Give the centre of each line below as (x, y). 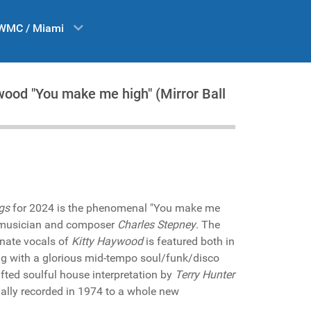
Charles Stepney (157, 225)
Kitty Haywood (107, 241)
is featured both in (189, 241)
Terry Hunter (205, 275)
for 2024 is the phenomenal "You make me (115, 208)
